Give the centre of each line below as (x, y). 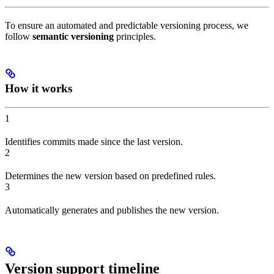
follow (19, 36)
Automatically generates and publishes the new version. (112, 210)
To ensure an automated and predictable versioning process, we (127, 25)
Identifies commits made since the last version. (94, 141)
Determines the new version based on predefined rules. (110, 176)
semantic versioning (73, 36)
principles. (135, 36)
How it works (39, 88)
